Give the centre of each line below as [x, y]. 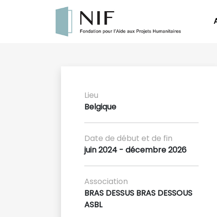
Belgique [100, 107]
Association [106, 181]
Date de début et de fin [128, 138]
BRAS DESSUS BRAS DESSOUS [138, 193]
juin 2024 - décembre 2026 [135, 150]
